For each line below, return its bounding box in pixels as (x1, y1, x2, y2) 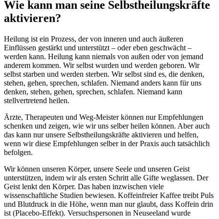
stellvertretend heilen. (4, 96, 69, 105)
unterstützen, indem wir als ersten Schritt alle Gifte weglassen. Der (4, 173, 208, 182)
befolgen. (4, 148, 33, 156)
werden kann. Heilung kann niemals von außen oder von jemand (4, 52, 203, 61)
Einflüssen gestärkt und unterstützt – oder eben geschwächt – (4, 43, 192, 52)
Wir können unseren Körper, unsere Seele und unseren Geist (4, 164, 190, 173)
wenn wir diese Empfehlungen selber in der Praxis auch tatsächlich (4, 139, 210, 148)
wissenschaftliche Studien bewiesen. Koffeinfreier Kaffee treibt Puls (4, 191, 214, 199)
